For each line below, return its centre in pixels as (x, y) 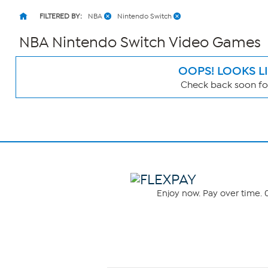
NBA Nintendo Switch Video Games (140, 42)
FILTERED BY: (61, 16)
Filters (31, 110)
